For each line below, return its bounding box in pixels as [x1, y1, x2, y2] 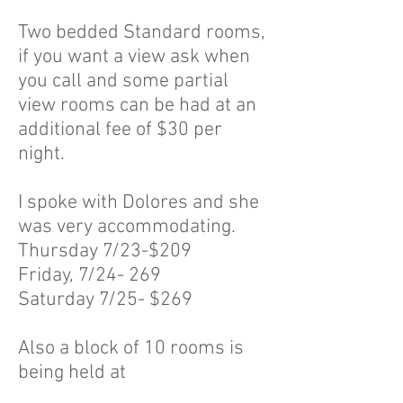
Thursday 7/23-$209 [18, 239, 192, 264]
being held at [18, 361, 126, 385]
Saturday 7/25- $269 [18, 288, 193, 312]
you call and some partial [18, 69, 228, 94]
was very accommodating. [18, 215, 236, 239]
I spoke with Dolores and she [18, 191, 259, 215]
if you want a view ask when [18, 45, 250, 69]
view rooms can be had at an [18, 94, 256, 118]
